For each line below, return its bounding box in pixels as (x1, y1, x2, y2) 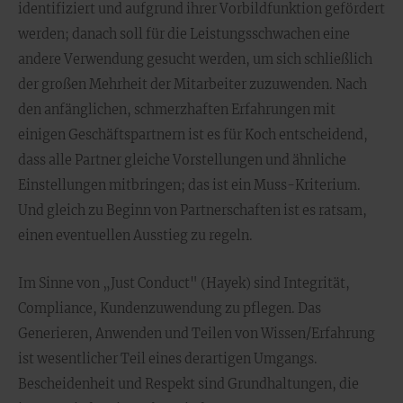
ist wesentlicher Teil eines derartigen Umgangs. (18, 351, 318, 367)
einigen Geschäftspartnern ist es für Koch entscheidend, (18, 127, 368, 143)
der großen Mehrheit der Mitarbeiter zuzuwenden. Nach (18, 76, 367, 93)
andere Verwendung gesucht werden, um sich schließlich (18, 51, 372, 67)
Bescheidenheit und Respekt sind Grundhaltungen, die (18, 376, 359, 392)
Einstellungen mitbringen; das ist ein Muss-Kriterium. (18, 177, 361, 193)
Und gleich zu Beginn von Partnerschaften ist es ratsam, (18, 202, 367, 219)
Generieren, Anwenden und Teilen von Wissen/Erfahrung (18, 326, 375, 342)
